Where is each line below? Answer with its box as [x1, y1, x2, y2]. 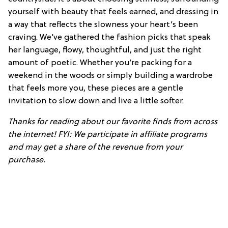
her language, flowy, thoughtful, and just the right [8, 45, 202, 55]
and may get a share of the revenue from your [8, 142, 183, 152]
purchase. [8, 155, 45, 165]
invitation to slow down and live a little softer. [8, 96, 184, 106]
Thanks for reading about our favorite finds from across [8, 117, 217, 127]
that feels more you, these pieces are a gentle [8, 83, 183, 93]
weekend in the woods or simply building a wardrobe [8, 71, 213, 80]
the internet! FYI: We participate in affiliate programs [8, 130, 207, 139]
